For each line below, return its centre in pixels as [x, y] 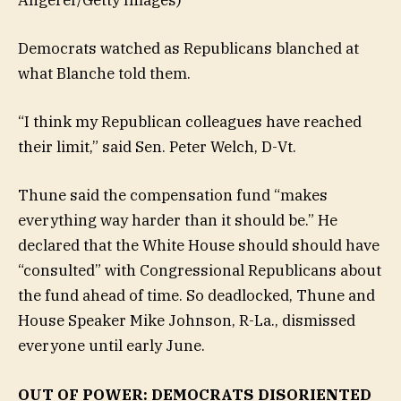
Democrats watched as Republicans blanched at [188, 49]
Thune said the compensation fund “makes [173, 196]
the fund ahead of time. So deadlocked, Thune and [196, 296]
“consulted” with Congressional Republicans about [200, 271]
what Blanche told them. [106, 74]
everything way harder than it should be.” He [178, 221]
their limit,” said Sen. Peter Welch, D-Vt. [157, 147]
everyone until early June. [111, 346]
